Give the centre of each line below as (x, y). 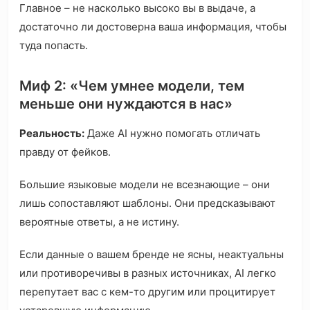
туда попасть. (54, 46)
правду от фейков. (65, 152)
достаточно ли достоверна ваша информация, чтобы (153, 27)
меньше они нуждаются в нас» (126, 104)
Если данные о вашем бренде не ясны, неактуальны (152, 255)
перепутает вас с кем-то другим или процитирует (147, 292)
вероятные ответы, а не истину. (99, 222)
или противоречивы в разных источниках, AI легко (148, 273)
